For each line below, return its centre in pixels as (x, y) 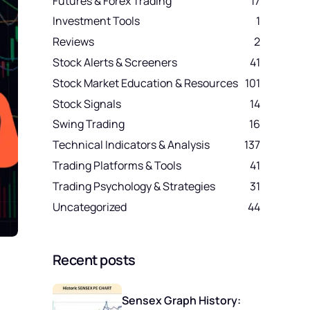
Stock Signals (87, 103)
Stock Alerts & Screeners (115, 62)
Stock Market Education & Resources (145, 83)
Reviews (73, 42)
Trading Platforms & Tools (117, 165)
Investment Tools (96, 21)
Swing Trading (89, 124)
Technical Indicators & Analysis (131, 145)
